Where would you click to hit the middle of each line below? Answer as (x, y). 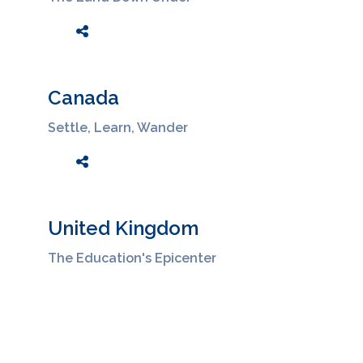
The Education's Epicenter (132, 258)
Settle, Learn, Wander (118, 127)
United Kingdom (123, 228)
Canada (83, 97)
